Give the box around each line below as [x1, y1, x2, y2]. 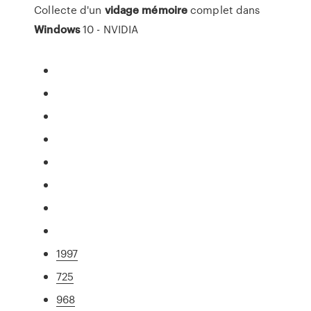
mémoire [142, 2, 188, 17]
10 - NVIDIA [79, 22, 139, 37]
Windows [34, 22, 80, 37]
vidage [104, 2, 140, 17]
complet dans [187, 2, 260, 17]
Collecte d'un [34, 2, 105, 17]
